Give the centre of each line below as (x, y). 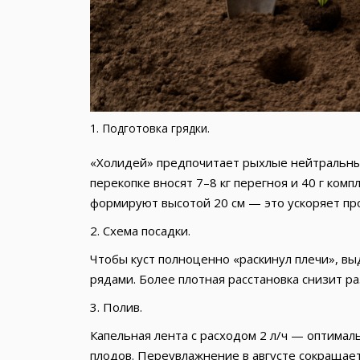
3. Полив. (117, 307)
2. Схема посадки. (140, 231)
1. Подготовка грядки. (149, 129)
